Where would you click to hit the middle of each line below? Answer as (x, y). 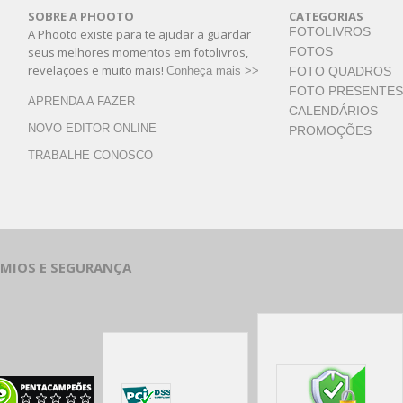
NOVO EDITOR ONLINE (92, 128)
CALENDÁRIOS (333, 110)
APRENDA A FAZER (81, 101)
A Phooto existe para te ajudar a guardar (139, 34)
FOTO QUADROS (340, 71)
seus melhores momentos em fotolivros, (138, 52)
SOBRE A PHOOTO (81, 16)
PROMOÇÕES (330, 130)
